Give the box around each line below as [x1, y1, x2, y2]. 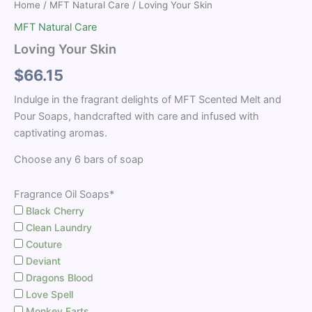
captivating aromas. [14, 126, 107, 139]
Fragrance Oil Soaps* [14, 187, 114, 201]
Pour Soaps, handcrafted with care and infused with [14, 109, 259, 123]
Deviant [23, 254, 61, 267]
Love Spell [23, 288, 73, 300]
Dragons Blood [23, 271, 93, 283]
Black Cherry [23, 204, 84, 217]
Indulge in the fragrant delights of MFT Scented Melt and [14, 93, 281, 106]
